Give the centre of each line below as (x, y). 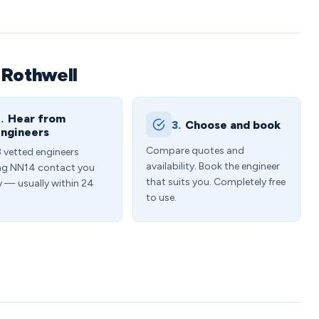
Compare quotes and (195, 151)
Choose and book (233, 125)
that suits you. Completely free (216, 182)
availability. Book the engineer (213, 166)
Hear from (37, 119)
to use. (161, 198)
